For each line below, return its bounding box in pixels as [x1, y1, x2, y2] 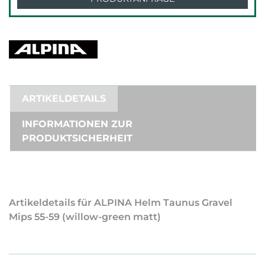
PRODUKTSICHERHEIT [22, 132, 132, 144]
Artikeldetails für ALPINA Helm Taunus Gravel [9, 196, 232, 208]
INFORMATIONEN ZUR [22, 118, 132, 130]
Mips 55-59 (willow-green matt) [9, 211, 161, 222]
